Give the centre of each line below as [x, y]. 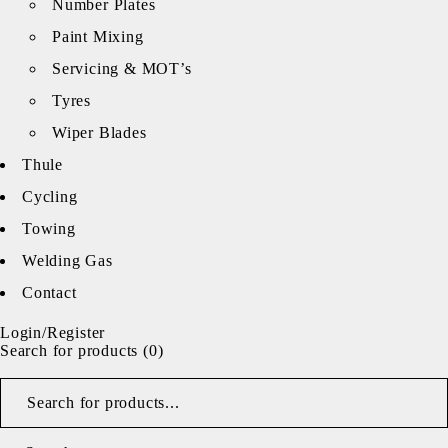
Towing [49, 228]
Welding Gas [67, 260]
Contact [49, 292]
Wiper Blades [99, 132]
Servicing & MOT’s [122, 68]
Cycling [50, 196]
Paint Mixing [98, 36]
